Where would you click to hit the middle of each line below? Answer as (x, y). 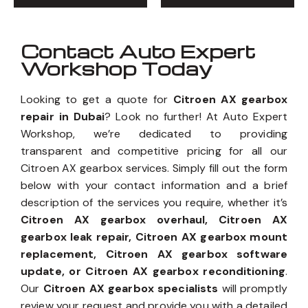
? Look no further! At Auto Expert (196, 117)
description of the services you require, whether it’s (154, 203)
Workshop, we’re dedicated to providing (154, 134)
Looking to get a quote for (97, 100)
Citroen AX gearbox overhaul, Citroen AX (154, 220)
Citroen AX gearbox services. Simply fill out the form (154, 168)
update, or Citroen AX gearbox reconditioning (153, 272)
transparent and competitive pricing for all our (154, 151)
